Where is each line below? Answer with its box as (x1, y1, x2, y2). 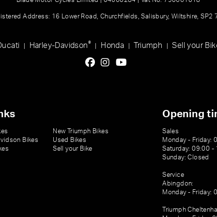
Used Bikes (53, 137, 87, 143)
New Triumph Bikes (53, 128, 109, 134)
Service (162, 172, 184, 178)
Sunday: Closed (162, 155, 209, 160)
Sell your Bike (53, 146, 93, 152)
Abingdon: (162, 181, 194, 186)
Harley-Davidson (29, 42, 88, 49)
